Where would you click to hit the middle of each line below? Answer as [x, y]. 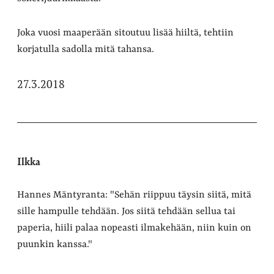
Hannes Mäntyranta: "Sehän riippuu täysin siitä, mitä [134, 195]
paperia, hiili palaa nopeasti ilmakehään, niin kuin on [134, 228]
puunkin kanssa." [55, 244]
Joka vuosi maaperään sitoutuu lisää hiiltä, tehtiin [125, 33]
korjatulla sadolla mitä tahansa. [86, 49]
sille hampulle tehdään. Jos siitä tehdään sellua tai [126, 211]
